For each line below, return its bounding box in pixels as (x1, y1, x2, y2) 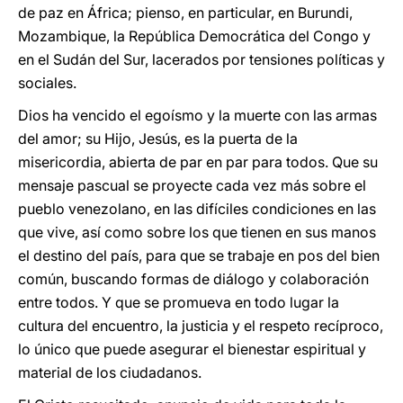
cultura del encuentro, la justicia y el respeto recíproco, (18, 317, 383, 335)
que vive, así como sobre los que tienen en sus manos (18, 223, 376, 241)
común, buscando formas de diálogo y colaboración (18, 270, 369, 288)
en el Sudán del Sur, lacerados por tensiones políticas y (18, 50, 385, 68)
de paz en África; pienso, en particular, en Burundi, (18, 4, 353, 22)
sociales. (18, 74, 76, 92)
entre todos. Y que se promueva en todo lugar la (18, 293, 339, 311)
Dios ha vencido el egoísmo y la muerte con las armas (18, 106, 377, 124)
